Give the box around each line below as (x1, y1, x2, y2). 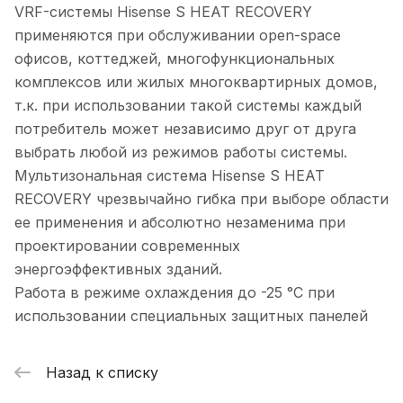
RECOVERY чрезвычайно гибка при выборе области (14, 190, 389, 209)
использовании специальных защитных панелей (14, 307, 368, 326)
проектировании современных (14, 237, 240, 255)
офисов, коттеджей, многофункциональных (14, 49, 335, 68)
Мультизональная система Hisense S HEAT (14, 166, 325, 185)
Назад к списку (46, 363, 158, 381)
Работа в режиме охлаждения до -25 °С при (14, 283, 335, 302)
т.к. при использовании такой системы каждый (14, 96, 362, 115)
